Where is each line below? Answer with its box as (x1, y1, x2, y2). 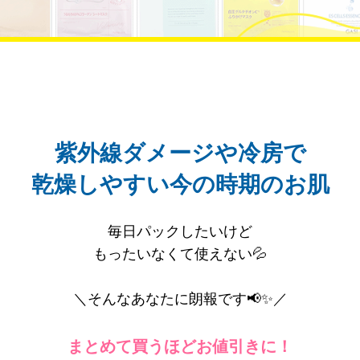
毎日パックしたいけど (108, 223, 252, 240)
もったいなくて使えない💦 (93, 246, 267, 263)
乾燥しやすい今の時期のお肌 (31, 172, 329, 198)
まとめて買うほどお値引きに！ (67, 337, 292, 356)
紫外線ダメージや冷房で (54, 141, 306, 166)
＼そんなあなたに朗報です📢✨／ (72, 291, 288, 308)
